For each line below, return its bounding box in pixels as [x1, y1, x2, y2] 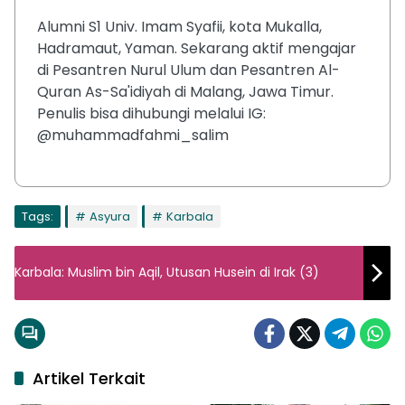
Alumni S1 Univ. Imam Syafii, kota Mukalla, [37, 15, 322, 37]
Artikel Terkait [33, 366, 146, 390]
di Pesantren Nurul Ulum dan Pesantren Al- [37, 59, 340, 80]
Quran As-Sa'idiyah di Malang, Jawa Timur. [37, 80, 334, 102]
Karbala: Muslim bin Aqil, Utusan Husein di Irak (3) [14, 263, 319, 282]
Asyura [89, 207, 130, 225]
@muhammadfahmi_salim [37, 124, 229, 146]
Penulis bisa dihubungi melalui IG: [37, 102, 266, 124]
